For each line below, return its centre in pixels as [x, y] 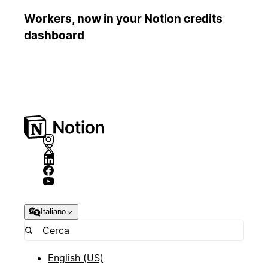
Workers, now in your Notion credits [123, 19]
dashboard [54, 36]
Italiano [53, 211]
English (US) [76, 258]
